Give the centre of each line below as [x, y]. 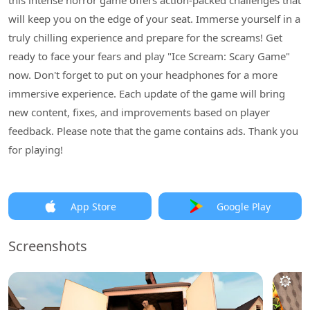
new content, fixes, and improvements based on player [139, 112]
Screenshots [48, 246]
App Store [93, 206]
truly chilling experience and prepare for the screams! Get [145, 37]
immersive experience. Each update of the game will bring [147, 93]
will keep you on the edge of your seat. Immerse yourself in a [154, 19]
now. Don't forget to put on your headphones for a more [143, 75]
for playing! [36, 149]
